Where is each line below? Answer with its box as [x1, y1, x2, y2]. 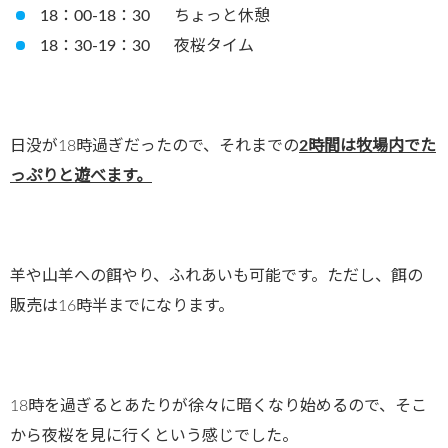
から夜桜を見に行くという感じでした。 [10, 428, 298, 445]
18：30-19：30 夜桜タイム [40, 38, 254, 55]
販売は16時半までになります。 [10, 298, 234, 315]
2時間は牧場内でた [299, 138, 436, 155]
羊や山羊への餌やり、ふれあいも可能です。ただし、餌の [10, 268, 423, 285]
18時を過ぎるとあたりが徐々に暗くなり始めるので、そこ [10, 398, 427, 415]
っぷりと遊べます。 [10, 168, 152, 185]
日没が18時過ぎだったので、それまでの [10, 138, 299, 155]
